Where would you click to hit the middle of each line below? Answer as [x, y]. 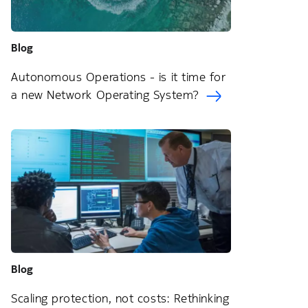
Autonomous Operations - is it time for [119, 77]
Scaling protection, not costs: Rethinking [120, 298]
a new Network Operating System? [107, 95]
